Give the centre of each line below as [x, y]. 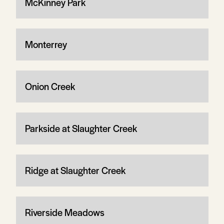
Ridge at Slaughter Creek [75, 170]
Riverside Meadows [64, 212]
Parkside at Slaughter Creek [81, 128]
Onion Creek [50, 86]
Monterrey [46, 44]
